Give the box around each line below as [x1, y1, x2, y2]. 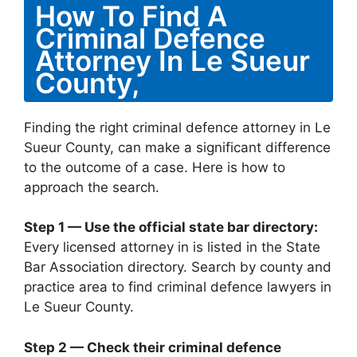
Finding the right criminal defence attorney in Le [24, 119, 331, 135]
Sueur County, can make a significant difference [24, 139, 331, 155]
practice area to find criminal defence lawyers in [24, 279, 331, 295]
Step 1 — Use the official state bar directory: [24, 219, 318, 235]
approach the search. [24, 178, 159, 195]
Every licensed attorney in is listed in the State [24, 239, 320, 255]
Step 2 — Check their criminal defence [24, 339, 281, 355]
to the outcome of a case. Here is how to [24, 159, 285, 175]
